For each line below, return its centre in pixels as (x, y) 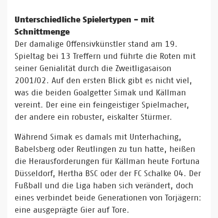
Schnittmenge (42, 32)
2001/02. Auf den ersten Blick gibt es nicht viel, (103, 80)
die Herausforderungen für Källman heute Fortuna (107, 161)
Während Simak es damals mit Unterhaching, (98, 137)
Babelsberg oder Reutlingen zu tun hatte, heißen (105, 149)
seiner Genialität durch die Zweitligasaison (93, 68)
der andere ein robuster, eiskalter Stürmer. (93, 117)
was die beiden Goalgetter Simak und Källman (100, 92)
